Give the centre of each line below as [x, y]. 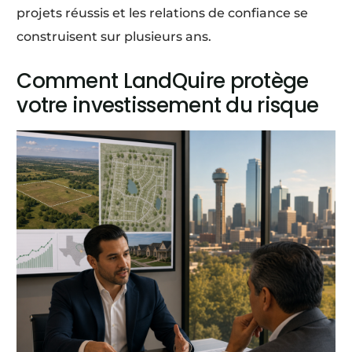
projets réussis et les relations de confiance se [163, 13]
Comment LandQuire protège [163, 81]
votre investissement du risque [168, 105]
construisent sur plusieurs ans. [114, 36]
